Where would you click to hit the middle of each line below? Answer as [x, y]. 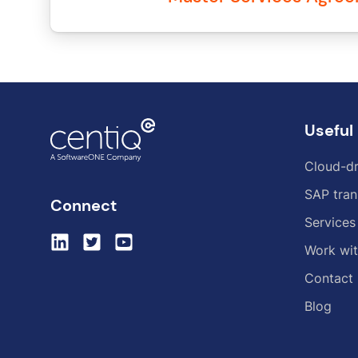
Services [330, 222]
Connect [84, 205]
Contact [329, 278]
